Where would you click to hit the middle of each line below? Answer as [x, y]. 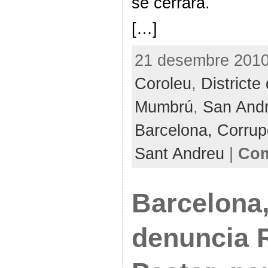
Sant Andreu [179, 153]
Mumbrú [164, 106]
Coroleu [163, 83]
